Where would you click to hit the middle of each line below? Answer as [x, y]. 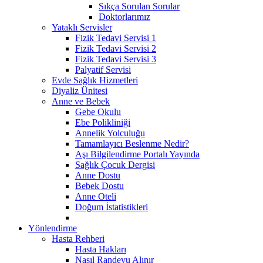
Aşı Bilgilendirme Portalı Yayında [137, 154]
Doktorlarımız [124, 16]
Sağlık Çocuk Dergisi [115, 164]
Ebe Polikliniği [103, 122]
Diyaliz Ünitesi [80, 90]
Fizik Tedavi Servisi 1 [116, 38]
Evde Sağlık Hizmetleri [95, 80]
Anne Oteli [96, 196]
